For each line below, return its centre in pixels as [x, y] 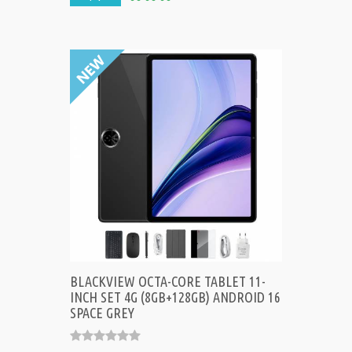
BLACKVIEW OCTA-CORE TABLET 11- [168, 282]
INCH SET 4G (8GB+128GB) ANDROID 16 [175, 297]
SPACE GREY [102, 313]
